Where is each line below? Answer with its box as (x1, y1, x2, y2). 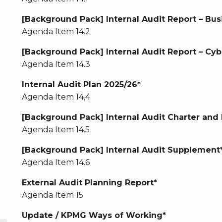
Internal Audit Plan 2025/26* (21, 80, 141, 89)
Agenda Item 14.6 (21, 158, 90, 167)
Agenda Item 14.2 (21, 27, 90, 36)
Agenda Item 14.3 (21, 59, 90, 69)
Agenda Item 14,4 (21, 92, 90, 102)
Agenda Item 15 (21, 190, 83, 200)
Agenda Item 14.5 (21, 125, 90, 134)
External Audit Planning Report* (21, 178, 157, 187)
